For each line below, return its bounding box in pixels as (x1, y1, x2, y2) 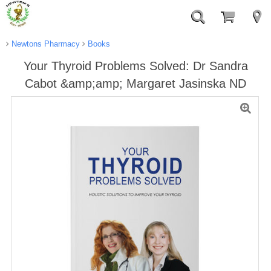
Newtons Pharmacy (8, 39, 80, 48)
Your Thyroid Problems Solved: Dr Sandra (23, 59, 248, 73)
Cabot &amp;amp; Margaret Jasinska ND (25, 77, 246, 90)
